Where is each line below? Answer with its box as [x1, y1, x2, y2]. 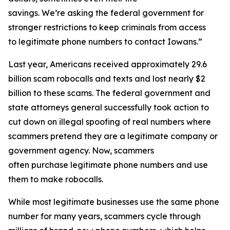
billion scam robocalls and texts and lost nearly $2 [8, 73, 205, 84]
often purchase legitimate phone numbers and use [8, 160, 208, 170]
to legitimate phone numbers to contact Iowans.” [8, 36, 206, 47]
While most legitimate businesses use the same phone [8, 197, 219, 207]
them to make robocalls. [8, 174, 109, 184]
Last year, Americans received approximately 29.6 [8, 59, 207, 69]
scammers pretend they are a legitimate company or [8, 131, 218, 141]
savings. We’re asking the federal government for [8, 8, 204, 18]
